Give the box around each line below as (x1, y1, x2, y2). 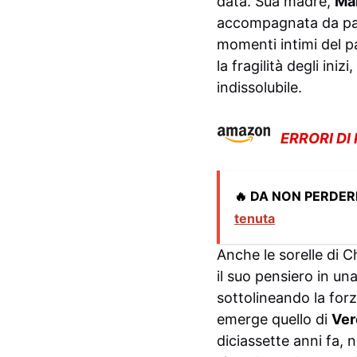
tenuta (234, 210, 275, 226)
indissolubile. (217, 78, 302, 96)
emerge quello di (217, 310, 331, 328)
